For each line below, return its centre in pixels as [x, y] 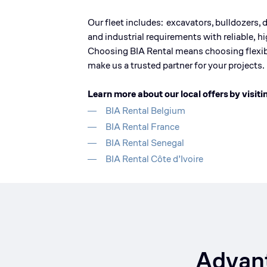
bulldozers [237, 22]
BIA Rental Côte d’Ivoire [154, 159]
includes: [145, 22]
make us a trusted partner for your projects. [176, 65]
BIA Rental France [142, 127]
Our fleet [107, 22]
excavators [189, 22]
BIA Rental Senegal [145, 143]
